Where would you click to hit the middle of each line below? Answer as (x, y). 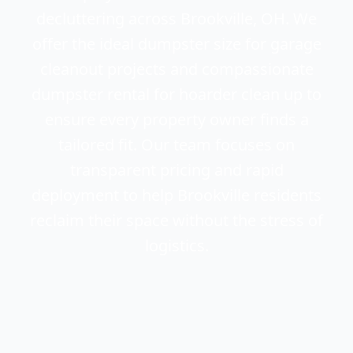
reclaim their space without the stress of (176, 220)
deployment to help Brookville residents (176, 195)
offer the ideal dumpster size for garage (176, 43)
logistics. (176, 245)
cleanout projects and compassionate (176, 69)
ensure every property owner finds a (176, 119)
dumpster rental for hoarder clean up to (176, 94)
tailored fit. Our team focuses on (176, 144)
